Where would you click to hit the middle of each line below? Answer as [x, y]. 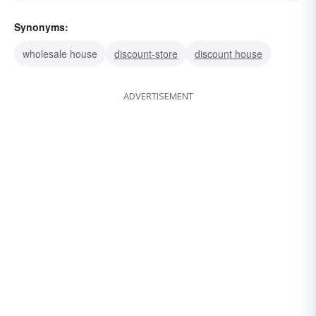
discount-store [146, 54]
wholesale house [60, 54]
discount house [229, 54]
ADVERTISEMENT [158, 96]
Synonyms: [41, 27]
